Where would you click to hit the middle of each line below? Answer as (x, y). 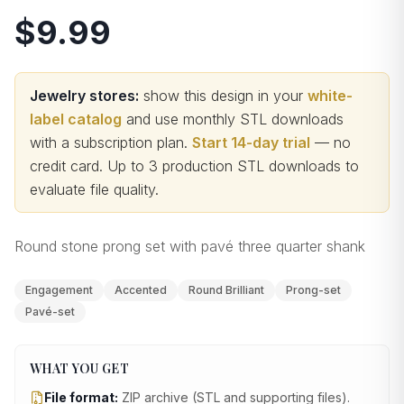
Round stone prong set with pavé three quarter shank (190, 246)
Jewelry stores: (84, 96)
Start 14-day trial (251, 142)
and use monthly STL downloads (235, 119)
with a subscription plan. (109, 142)
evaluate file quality (92, 189)
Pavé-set (50, 312)
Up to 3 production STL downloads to (233, 166)
